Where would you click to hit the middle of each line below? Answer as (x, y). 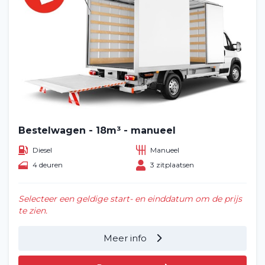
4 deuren (48, 165)
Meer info (126, 238)
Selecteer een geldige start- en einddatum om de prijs (130, 198)
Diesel (42, 150)
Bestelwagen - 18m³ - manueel (97, 131)
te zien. (33, 210)
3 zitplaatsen (172, 165)
